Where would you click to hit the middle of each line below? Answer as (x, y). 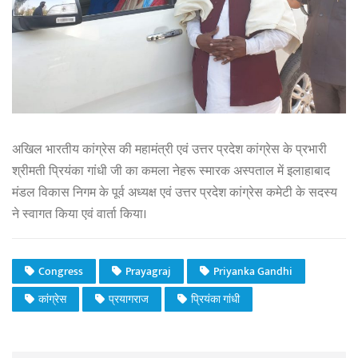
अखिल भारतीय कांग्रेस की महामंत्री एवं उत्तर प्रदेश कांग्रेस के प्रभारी (169, 149)
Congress (61, 272)
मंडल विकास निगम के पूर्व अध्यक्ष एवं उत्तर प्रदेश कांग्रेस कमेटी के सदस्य (175, 193)
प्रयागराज (129, 300)
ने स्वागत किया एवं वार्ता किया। (79, 214)
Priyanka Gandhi (253, 272)
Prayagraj (148, 272)
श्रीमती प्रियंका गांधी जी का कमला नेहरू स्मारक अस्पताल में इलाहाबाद (171, 171)
